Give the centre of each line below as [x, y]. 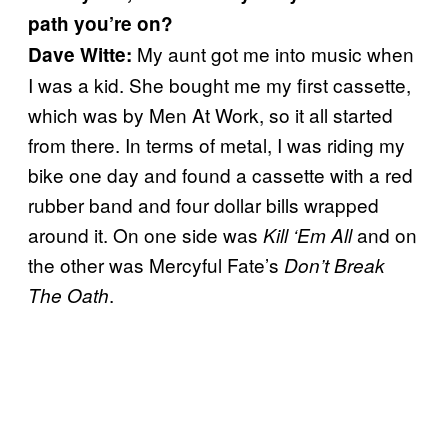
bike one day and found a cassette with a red [220, 174]
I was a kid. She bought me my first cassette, [219, 84]
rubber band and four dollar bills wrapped [203, 204]
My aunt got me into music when [273, 53]
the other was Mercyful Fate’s [156, 264]
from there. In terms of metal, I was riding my [216, 144]
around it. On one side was [145, 234]
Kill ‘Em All [307, 234]
